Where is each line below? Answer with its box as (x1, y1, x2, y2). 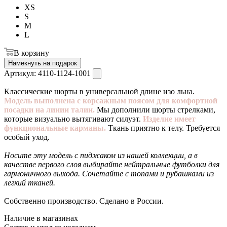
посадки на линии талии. (4, 105, 95, 114)
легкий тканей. (4, 178, 55, 187)
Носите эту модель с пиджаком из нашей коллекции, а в (4, 150, 198, 160)
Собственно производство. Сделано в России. (4, 196, 164, 205)
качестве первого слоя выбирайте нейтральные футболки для (4, 160, 219, 169)
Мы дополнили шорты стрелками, (95, 105, 215, 114)
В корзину (14, 48, 49, 57)
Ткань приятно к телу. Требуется (106, 123, 220, 132)
